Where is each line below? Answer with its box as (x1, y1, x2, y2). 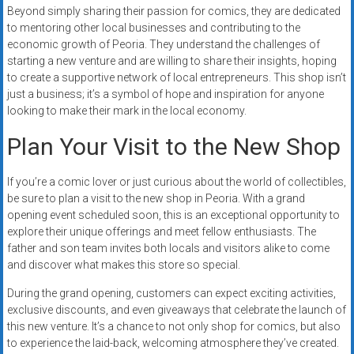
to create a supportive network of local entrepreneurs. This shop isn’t (6, 71, 346, 85)
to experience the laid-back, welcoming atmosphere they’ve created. (6, 337, 339, 350)
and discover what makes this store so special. (6, 258, 240, 272)
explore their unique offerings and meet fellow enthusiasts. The (6, 225, 316, 239)
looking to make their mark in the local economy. (6, 104, 247, 118)
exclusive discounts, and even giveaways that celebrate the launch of (6, 303, 346, 317)
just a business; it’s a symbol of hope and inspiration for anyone (6, 88, 324, 101)
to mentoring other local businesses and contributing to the (6, 21, 300, 35)
